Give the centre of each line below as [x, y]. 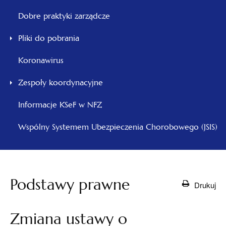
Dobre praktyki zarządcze [64, 16]
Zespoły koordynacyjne [61, 82]
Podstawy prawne [70, 185]
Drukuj [205, 185]
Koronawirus [41, 60]
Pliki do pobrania [49, 38]
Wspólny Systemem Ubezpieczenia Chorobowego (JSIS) [118, 127]
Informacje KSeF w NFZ [60, 105]
